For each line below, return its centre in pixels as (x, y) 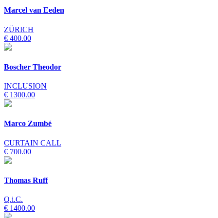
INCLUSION (25, 86)
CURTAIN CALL (33, 143)
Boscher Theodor (33, 67)
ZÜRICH (19, 29)
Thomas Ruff (26, 180)
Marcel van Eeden (34, 10)
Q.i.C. (13, 200)
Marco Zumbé (28, 124)
